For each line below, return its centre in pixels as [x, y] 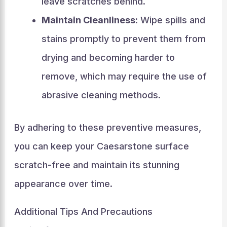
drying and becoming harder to [108, 57]
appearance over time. [63, 183]
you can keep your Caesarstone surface [101, 146]
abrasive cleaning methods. [101, 95]
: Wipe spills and [170, 20]
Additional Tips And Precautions [83, 211]
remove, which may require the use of [124, 76]
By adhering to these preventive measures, [107, 127]
